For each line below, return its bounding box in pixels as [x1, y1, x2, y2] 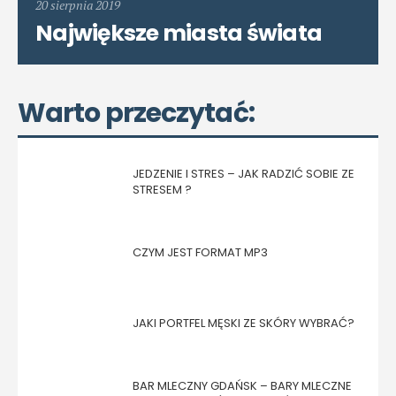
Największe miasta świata [35, 17, 322, 49]
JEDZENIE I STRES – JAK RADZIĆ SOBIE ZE [133, 164, 354, 182]
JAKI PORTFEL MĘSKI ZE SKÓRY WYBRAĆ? [133, 314, 354, 331]
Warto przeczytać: [18, 94, 255, 132]
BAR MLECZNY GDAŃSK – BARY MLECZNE [133, 377, 352, 394]
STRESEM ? [133, 180, 192, 198]
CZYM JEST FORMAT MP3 [133, 243, 268, 261]
